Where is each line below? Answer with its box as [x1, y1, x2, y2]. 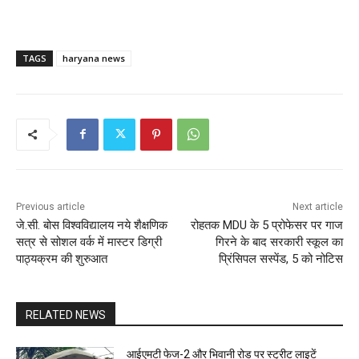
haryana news [63, 51, 125, 64]
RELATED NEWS [26, 308, 106, 321]
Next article [292, 200, 343, 212]
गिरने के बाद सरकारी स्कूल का [215, 234, 343, 249]
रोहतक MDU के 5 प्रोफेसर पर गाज [190, 217, 343, 232]
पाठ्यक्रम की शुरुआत [16, 251, 107, 266]
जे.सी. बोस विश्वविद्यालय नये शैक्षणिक [16, 217, 167, 232]
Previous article [16, 200, 85, 212]
